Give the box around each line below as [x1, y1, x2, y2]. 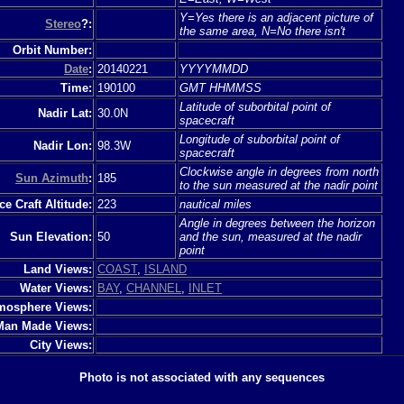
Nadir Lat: [38, 106, 92, 120]
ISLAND [144, 262, 187, 276]
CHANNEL [126, 280, 181, 295]
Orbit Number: [13, 42, 92, 57]
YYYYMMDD [179, 61, 248, 76]
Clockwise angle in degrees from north [179, 164, 379, 179]
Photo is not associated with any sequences [79, 370, 325, 384]
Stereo [45, 16, 81, 31]
